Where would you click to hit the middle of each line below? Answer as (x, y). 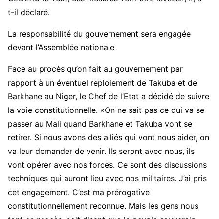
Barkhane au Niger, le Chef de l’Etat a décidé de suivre (109, 97)
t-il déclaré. (29, 12)
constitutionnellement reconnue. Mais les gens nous (103, 206)
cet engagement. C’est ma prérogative (79, 192)
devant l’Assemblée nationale (61, 48)
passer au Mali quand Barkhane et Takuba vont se (100, 124)
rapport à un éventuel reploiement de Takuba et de (102, 83)
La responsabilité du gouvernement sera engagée (99, 34)
